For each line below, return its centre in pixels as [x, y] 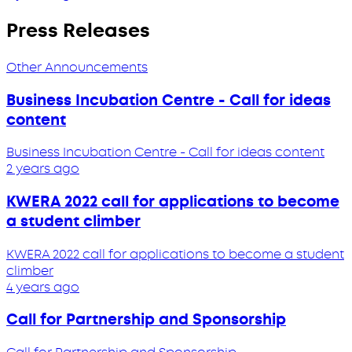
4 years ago [43, 287]
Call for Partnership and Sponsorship [146, 320]
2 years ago [43, 169]
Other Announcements [77, 67]
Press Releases [78, 30]
